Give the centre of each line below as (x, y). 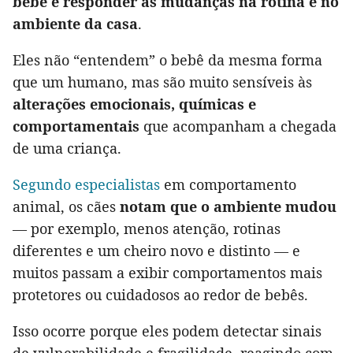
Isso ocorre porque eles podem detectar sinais (167, 331)
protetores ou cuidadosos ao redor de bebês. (160, 295)
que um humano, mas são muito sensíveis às (162, 82)
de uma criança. (67, 149)
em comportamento (228, 185)
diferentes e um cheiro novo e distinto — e (156, 251)
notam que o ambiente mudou (228, 207)
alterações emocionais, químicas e (134, 104)
